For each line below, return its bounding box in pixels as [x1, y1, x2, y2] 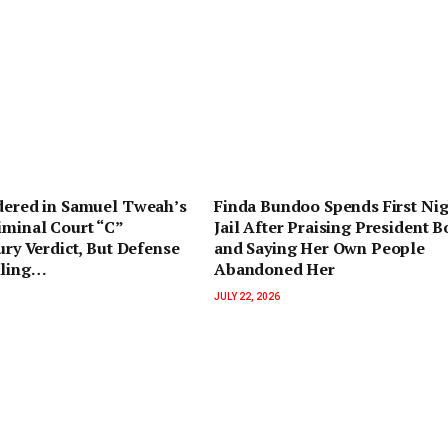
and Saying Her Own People [214, 237, 425, 260]
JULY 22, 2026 [214, 291, 280, 303]
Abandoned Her [214, 258, 335, 281]
